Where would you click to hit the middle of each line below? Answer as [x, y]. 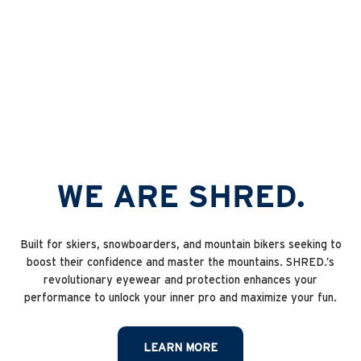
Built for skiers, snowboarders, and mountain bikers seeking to [180, 245]
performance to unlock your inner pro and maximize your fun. [180, 298]
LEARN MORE [180, 348]
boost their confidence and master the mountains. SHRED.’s [180, 262]
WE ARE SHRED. [180, 197]
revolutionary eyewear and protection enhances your [180, 280]
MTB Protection [180, 28]
